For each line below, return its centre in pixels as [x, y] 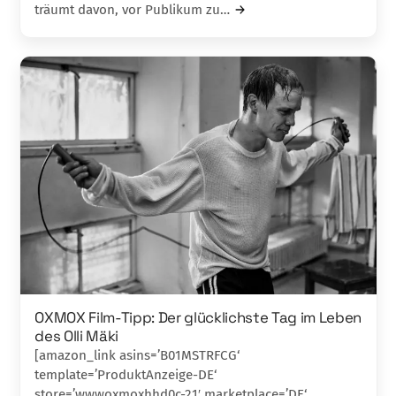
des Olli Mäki [77, 335]
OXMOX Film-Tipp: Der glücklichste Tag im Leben [198, 317]
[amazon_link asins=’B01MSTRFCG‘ [137, 355]
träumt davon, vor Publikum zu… [133, 10]
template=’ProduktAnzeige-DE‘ [126, 374]
